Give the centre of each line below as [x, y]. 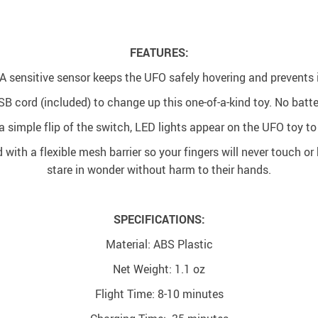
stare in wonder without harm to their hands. [159, 170]
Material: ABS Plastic [159, 244]
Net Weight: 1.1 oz [159, 269]
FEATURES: [159, 53]
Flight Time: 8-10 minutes [159, 294]
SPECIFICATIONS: [159, 219]
